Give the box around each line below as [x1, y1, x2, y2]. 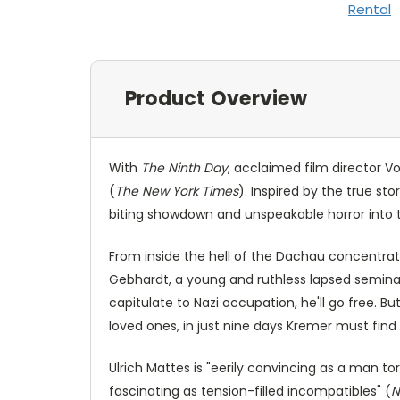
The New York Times [115, 181, 238, 200]
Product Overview [124, 84, 307, 112]
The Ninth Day [141, 158, 228, 177]
